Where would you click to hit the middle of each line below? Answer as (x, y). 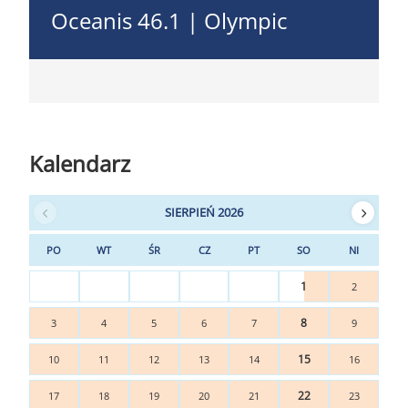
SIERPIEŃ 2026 (204, 212)
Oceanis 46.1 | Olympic (169, 20)
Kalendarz (80, 163)
